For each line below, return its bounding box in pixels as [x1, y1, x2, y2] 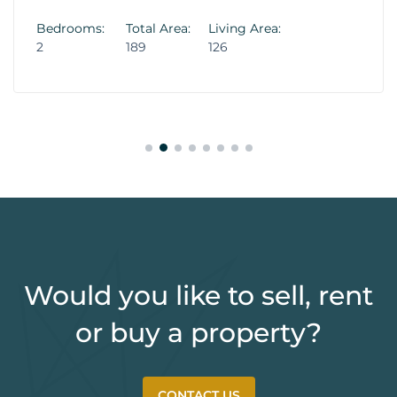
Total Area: [126, 20, 191, 37]
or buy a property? [75, 316, 322, 350]
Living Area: [208, 20, 281, 37]
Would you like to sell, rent [24, 279, 373, 313]
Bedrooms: [36, 20, 105, 37]
